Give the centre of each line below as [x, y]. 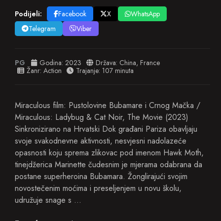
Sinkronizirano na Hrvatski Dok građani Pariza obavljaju [106, 129]
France [150, 63]
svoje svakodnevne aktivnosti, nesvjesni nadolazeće [101, 141]
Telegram [42, 29]
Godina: [51, 63]
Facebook [72, 14]
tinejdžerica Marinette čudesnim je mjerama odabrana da [109, 165]
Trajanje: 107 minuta [104, 71]
